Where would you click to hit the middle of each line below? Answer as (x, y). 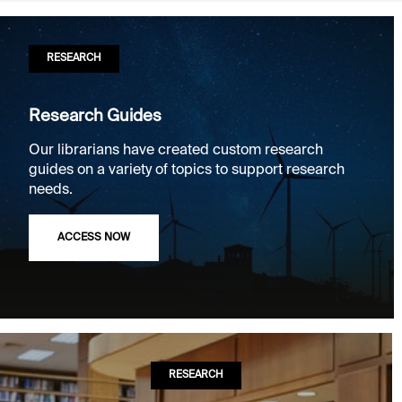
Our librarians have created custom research (176, 151)
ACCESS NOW (94, 238)
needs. (51, 191)
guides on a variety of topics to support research (187, 171)
